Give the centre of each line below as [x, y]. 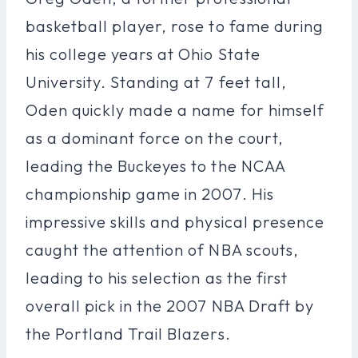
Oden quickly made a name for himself [175, 109]
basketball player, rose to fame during [175, 26]
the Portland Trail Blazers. [128, 333]
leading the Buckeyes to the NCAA [155, 165]
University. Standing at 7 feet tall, [156, 82]
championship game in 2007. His [150, 193]
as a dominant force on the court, [155, 137]
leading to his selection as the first [157, 277]
